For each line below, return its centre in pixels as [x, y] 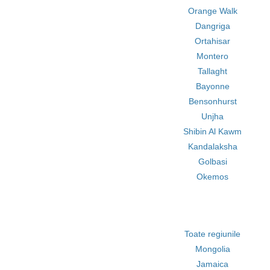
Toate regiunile [213, 234]
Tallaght [213, 71]
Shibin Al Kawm [213, 131]
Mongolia [212, 249]
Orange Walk [212, 11]
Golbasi [212, 162]
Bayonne [212, 86]
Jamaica [213, 264]
